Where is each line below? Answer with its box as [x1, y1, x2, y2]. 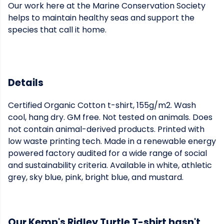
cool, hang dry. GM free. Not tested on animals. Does [8, 111, 212, 123]
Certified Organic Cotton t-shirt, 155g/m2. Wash [8, 99, 196, 111]
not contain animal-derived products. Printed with [8, 123, 204, 135]
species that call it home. [8, 24, 106, 35]
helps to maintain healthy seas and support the [8, 12, 194, 23]
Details [8, 76, 43, 89]
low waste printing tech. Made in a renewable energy [8, 135, 216, 147]
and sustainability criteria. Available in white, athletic [8, 159, 212, 171]
